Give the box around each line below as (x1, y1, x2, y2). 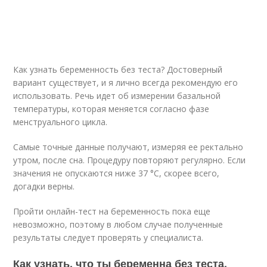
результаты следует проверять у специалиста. (13, 232, 204, 243)
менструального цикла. (13, 116, 108, 128)
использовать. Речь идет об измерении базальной (13, 90, 221, 101)
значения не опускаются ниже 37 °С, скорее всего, (13, 167, 220, 179)
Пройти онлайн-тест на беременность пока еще (13, 206, 211, 217)
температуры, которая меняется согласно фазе (13, 103, 210, 114)
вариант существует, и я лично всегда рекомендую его (13, 77, 238, 88)
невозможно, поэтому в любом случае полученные (13, 219, 223, 230)
